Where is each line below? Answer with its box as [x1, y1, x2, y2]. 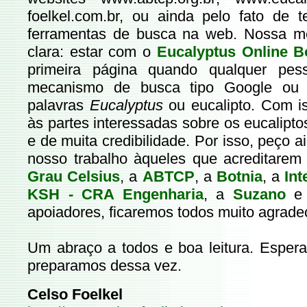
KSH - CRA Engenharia [27, 186, 204, 203]
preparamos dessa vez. [27, 257, 182, 274]
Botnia [216, 168, 262, 185]
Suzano [224, 186, 286, 203]
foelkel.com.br [27, 8, 119, 25]
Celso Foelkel [27, 286, 123, 303]
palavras [27, 97, 90, 114]
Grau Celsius [27, 168, 121, 185]
